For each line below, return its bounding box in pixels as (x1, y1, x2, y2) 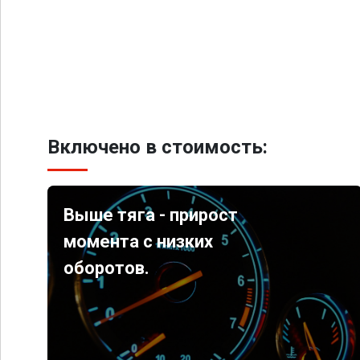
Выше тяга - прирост (63, 205, 239, 225)
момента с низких (63, 231, 214, 252)
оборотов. (63, 258, 150, 278)
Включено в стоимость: (47, 136, 268, 158)
